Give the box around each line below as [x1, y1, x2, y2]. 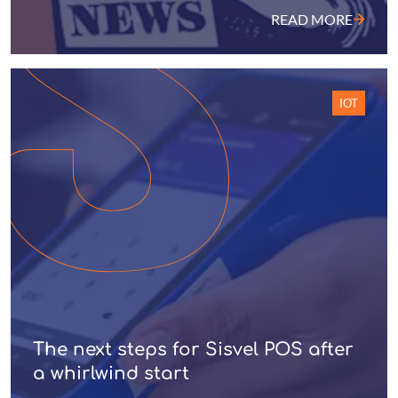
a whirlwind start [33, 363, 189, 384]
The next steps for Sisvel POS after [33, 339, 354, 360]
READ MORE [271, 11, 353, 28]
